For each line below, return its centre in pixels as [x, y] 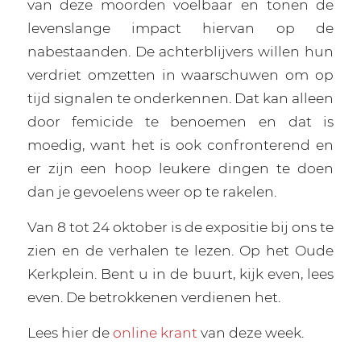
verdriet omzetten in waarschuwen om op [180, 75]
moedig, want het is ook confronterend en [180, 145]
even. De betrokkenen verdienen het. [154, 297]
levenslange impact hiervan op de [180, 28]
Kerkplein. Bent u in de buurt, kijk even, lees [180, 274]
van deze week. [250, 332]
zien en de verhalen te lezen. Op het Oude [180, 251]
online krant [155, 332]
